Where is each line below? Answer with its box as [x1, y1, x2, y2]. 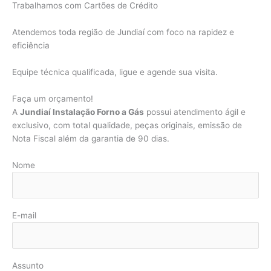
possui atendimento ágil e [144, 106, 246, 117]
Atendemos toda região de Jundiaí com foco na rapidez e [12, 27, 234, 38]
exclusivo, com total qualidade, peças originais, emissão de [12, 120, 242, 130]
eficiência [12, 41, 50, 51]
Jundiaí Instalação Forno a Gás [20, 106, 144, 117]
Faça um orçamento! [12, 93, 93, 103]
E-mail [12, 210, 36, 220]
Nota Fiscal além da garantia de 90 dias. [12, 133, 169, 143]
